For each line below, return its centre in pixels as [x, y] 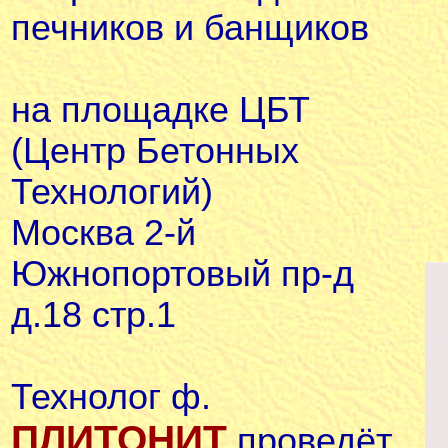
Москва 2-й [103, 233]
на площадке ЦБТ [160, 110]
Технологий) [112, 192]
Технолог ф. [111, 397]
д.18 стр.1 [93, 315]
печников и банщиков [190, 28]
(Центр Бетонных [155, 151]
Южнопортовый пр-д [182, 274]
